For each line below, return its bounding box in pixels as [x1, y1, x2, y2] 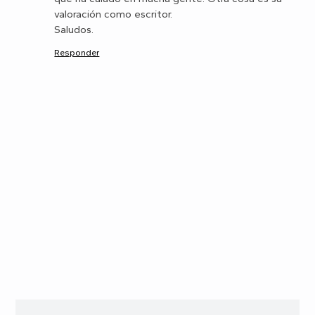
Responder [54, 47, 100, 58]
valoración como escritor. [54, 8, 173, 21]
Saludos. [54, 23, 94, 37]
